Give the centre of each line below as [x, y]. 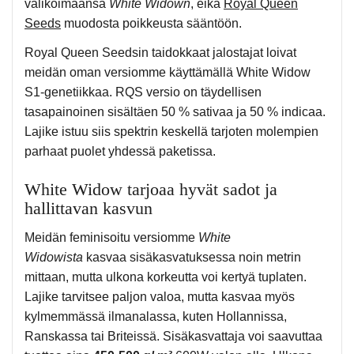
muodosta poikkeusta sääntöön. [151, 24]
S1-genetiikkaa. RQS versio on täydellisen [143, 92]
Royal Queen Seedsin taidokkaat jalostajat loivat [160, 53]
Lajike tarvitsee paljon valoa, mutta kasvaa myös [160, 297]
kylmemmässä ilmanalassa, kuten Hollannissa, [156, 317]
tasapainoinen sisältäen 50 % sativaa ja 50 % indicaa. [175, 112]
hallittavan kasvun [88, 209]
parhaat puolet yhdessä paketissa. [120, 152]
